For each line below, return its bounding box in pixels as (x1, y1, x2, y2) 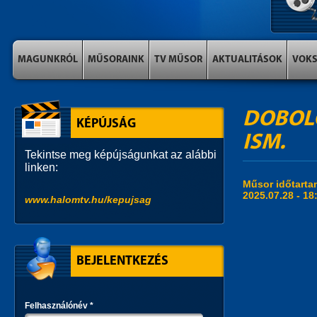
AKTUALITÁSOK (212, 54, 282, 65)
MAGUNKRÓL (18, 54, 78, 65)
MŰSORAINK (88, 54, 144, 65)
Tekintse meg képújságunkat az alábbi (25, 149, 217, 161)
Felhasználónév (25, 301, 90, 311)
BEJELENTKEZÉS (76, 255, 168, 268)
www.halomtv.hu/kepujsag (25, 194, 151, 205)
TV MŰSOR (154, 54, 202, 65)
